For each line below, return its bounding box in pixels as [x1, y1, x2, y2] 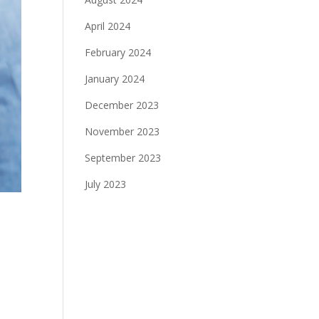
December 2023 [85, 98, 159, 112]
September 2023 [85, 151, 162, 164]
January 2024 [85, 72, 145, 85]
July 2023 [85, 177, 127, 191]
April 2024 [85, 19, 131, 33]
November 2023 [85, 125, 160, 138]
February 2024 [85, 46, 152, 59]
